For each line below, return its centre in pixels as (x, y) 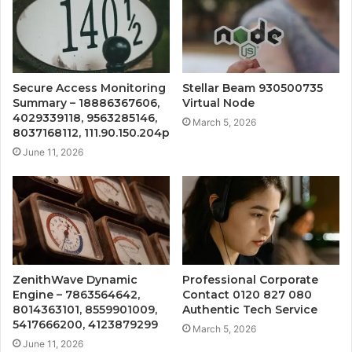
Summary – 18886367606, (86, 103)
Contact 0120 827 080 (247, 295)
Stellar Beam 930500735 (253, 88)
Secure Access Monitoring (89, 88)
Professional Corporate (250, 280)
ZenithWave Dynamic (75, 280)
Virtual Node (218, 103)
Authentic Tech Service (250, 310)
